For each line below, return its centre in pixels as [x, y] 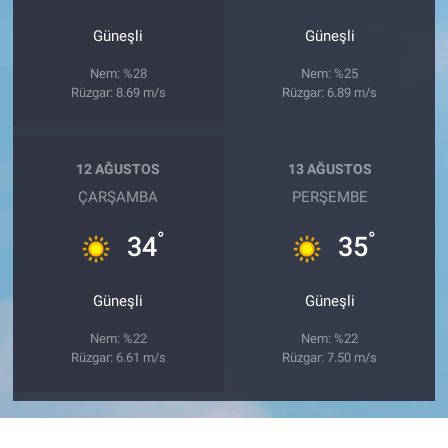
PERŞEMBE [329, 196]
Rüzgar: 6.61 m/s [118, 357]
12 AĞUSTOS [118, 169]
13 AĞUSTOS [329, 169]
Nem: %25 [330, 73]
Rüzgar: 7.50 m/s [330, 357]
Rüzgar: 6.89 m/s [330, 92]
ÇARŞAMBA [118, 196]
